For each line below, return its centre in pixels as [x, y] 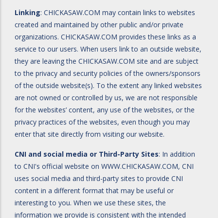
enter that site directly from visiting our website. [90, 134]
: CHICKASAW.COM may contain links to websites [118, 12]
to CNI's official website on [58, 166]
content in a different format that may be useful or [94, 191]
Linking [27, 12]
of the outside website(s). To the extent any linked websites [108, 85]
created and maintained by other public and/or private [99, 25]
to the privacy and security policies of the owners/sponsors [108, 73]
